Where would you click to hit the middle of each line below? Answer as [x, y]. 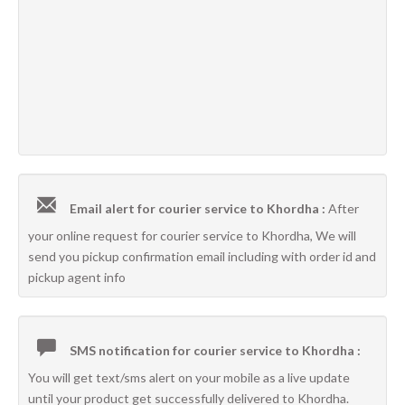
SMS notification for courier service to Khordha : [214, 350]
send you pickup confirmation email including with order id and [202, 256]
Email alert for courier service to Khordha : [198, 208]
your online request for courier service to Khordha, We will [192, 235]
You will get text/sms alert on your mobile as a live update [189, 377]
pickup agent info [77, 277]
